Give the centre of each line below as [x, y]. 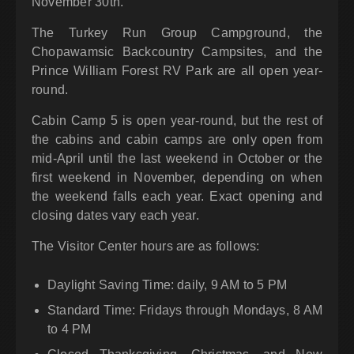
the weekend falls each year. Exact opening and [177, 197]
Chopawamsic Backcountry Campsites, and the [177, 52]
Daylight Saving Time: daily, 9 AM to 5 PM [167, 285]
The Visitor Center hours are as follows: [146, 247]
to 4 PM [70, 330]
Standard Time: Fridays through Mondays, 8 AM [185, 311]
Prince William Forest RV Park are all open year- [177, 71]
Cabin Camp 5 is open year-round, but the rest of [177, 121]
